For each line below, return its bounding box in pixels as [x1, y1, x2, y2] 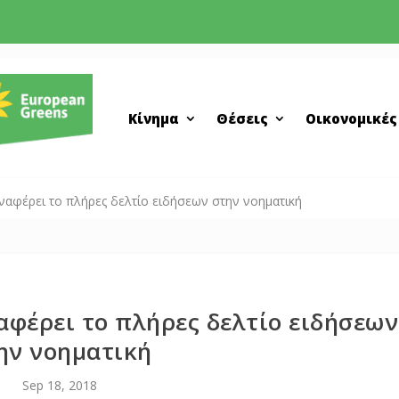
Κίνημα [128, 110, 179, 127]
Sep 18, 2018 [21, 377, 97, 394]
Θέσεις [216, 110, 268, 127]
